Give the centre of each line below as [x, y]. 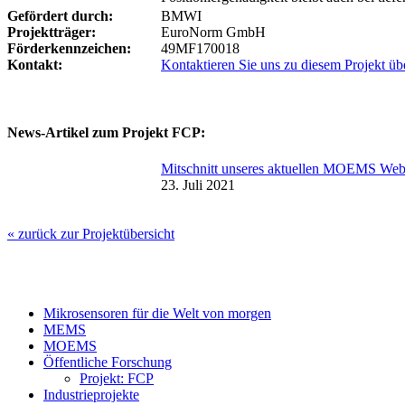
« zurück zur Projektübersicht [91, 233]
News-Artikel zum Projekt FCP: [106, 132]
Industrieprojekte [91, 394]
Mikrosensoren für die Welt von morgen [157, 313]
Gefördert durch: [60, 15]
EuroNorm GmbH [213, 32]
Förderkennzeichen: [69, 48]
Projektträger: [52, 32]
